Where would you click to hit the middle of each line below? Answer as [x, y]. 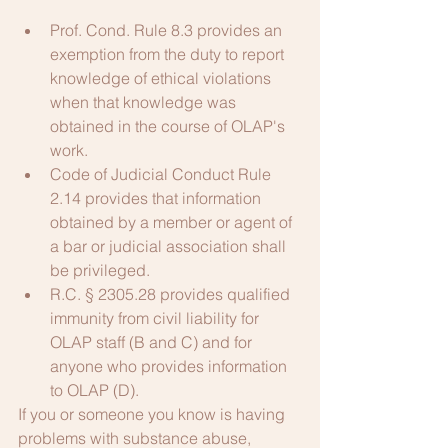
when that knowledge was [145, 102]
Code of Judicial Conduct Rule [162, 174]
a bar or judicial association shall [170, 246]
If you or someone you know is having [153, 414]
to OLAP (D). [94, 390]
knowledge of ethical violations [162, 78]
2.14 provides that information [157, 198]
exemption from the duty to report [169, 54]
